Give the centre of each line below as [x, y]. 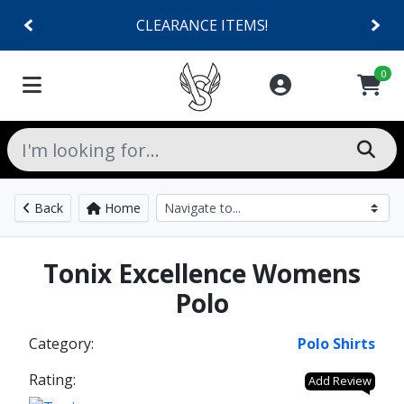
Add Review [340, 381]
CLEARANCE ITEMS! [202, 25]
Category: [61, 344]
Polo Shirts [336, 344]
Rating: [52, 380]
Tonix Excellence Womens [202, 273]
